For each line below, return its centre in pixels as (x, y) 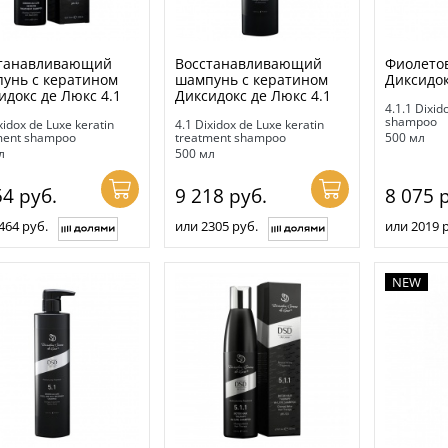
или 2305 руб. (216, 226)
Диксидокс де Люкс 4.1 (252, 96)
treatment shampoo (230, 138)
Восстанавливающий (248, 64)
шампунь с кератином (251, 80)
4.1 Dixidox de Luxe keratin (249, 125)
